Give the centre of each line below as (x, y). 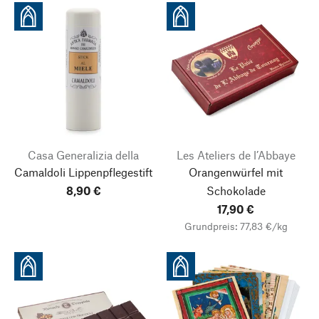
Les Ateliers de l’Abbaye (236, 155)
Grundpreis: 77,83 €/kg (236, 226)
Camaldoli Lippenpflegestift (83, 172)
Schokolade (236, 190)
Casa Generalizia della (83, 155)
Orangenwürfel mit (236, 172)
